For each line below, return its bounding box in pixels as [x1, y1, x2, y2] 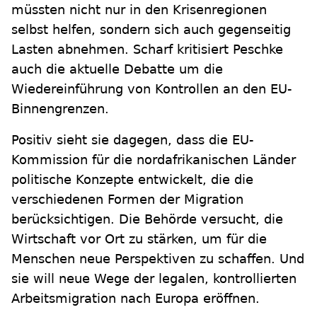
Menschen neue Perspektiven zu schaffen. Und [11, 251, 304, 266]
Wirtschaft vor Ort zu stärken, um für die [11, 231, 267, 246]
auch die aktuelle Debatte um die [11, 62, 223, 76]
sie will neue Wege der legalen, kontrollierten [11, 271, 296, 286]
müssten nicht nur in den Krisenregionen [11, 2, 267, 17]
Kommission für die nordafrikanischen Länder [11, 152, 296, 167]
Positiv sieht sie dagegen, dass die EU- [11, 132, 254, 147]
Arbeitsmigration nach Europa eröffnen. [11, 291, 260, 306]
